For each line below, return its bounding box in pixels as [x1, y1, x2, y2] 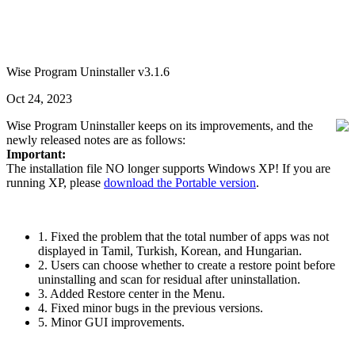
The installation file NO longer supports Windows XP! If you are [6, 162, 330, 175]
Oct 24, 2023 [6, 92, 72, 105]
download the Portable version [104, 176, 256, 189]
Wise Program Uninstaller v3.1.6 [6, 65, 170, 78]
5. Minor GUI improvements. [38, 315, 185, 329]
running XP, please [6, 176, 104, 189]
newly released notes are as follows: [6, 133, 185, 147]
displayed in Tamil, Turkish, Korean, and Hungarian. [38, 244, 302, 258]
